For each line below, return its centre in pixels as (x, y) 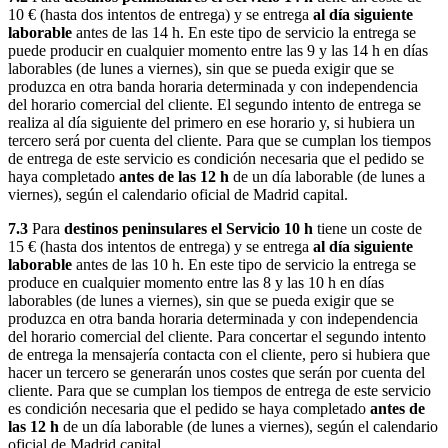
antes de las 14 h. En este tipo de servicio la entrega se (244, 32)
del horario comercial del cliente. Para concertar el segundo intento (217, 336)
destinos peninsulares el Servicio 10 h (188, 228)
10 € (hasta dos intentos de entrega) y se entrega (160, 14)
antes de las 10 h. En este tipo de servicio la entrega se (244, 264)
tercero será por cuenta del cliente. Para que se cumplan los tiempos (219, 140)
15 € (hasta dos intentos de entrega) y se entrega (160, 246)
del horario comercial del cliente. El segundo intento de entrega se (214, 104)
